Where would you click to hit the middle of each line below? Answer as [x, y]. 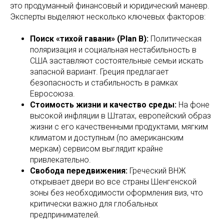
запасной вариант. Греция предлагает [99, 71]
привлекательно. [60, 159]
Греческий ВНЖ [157, 170]
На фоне [193, 104]
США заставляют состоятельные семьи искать [117, 60]
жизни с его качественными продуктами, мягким [119, 126]
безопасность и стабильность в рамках [104, 82]
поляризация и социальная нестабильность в [113, 49]
